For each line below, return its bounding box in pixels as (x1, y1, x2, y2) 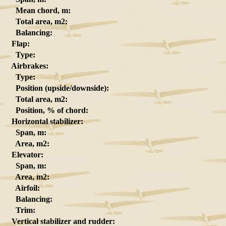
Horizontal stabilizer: (6, 117, 83, 126)
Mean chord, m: (6, 6, 71, 15)
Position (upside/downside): (6, 84, 109, 92)
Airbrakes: (6, 62, 48, 70)
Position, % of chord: (6, 106, 88, 115)
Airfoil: (6, 184, 40, 192)
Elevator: (6, 150, 43, 159)
